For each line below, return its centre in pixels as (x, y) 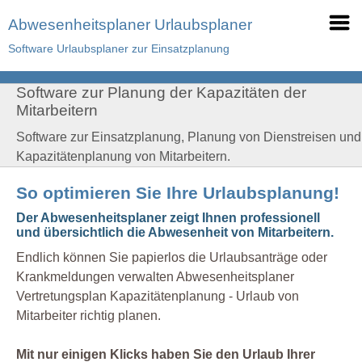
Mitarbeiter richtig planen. (88, 316)
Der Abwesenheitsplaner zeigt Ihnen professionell (168, 218)
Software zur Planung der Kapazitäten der (161, 93)
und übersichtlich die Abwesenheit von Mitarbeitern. (175, 232)
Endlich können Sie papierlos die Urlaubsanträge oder (172, 257)
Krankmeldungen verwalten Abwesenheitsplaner (155, 277)
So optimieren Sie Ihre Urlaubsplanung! (178, 193)
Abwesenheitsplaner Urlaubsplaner (130, 25)
